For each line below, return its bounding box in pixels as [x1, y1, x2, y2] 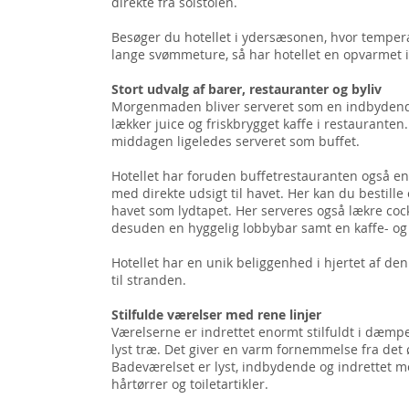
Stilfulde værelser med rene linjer [111, 306, 321, 323]
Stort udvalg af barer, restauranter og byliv [111, 80, 382, 98]
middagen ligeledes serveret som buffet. [111, 132, 360, 150]
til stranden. [111, 271, 186, 288]
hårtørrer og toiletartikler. [111, 375, 268, 393]
